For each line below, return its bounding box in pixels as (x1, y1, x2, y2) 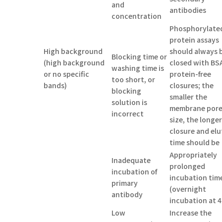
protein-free (169, 68, 212, 79)
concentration (111, 10, 162, 21)
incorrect (111, 108, 144, 118)
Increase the (169, 207, 212, 218)
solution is (111, 97, 148, 107)
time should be (169, 137, 220, 147)
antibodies (169, 4, 207, 15)
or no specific (44, 68, 90, 79)
